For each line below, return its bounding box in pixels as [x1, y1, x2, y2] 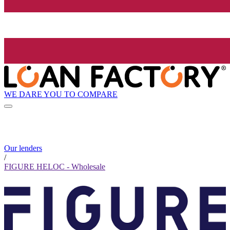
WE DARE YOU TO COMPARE [4, 89, 118, 99]
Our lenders [4, 144, 42, 153]
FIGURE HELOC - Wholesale [4, 162, 105, 171]
